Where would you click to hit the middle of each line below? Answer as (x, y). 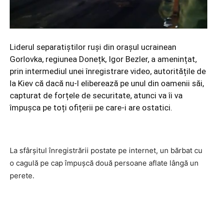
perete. (22, 175)
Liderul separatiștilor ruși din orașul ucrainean (93, 47)
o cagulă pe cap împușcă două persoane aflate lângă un (104, 163)
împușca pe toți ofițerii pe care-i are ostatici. (91, 107)
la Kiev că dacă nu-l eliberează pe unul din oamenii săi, (107, 83)
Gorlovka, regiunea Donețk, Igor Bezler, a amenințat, (103, 59)
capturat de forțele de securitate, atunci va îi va (96, 95)
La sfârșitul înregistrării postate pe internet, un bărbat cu (106, 150)
